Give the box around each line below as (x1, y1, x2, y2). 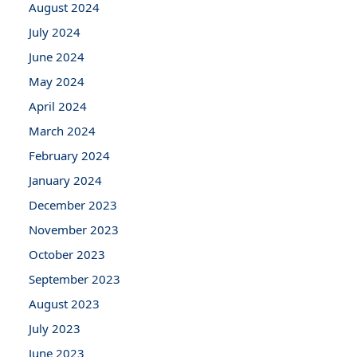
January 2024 (29, 171, 102, 188)
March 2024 (29, 122, 96, 139)
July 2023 (29, 320, 80, 336)
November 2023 (29, 221, 119, 237)
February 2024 (29, 147, 110, 163)
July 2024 (29, 23, 80, 40)
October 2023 (29, 245, 105, 262)
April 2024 (29, 97, 87, 114)
